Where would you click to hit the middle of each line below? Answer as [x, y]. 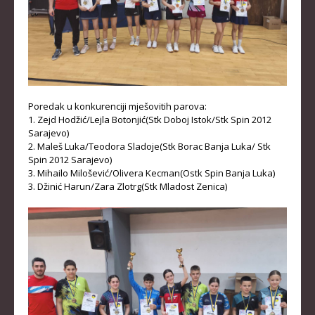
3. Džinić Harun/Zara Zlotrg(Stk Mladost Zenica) [128, 186]
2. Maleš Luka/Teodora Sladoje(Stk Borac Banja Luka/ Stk [149, 146]
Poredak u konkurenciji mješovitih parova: [117, 106]
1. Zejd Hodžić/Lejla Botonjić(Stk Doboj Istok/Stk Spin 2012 [150, 119]
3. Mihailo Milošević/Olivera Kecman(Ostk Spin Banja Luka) [152, 173]
